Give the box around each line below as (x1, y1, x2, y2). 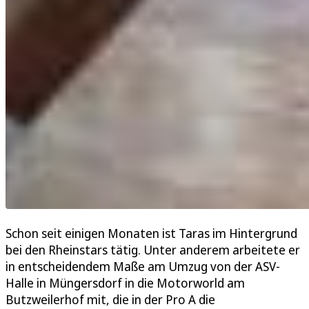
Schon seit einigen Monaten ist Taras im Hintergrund (6, 225, 297, 242)
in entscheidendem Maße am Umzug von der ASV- (6, 258, 280, 275)
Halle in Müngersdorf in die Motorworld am (6, 275, 245, 292)
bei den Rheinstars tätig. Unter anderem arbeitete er (6, 241, 300, 259)
